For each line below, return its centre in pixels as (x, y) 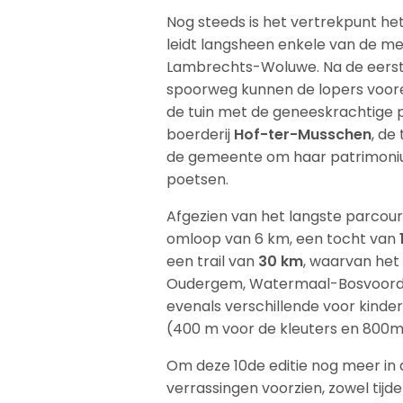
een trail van (213, 261)
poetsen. (197, 179)
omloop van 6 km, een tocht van (283, 238)
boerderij (201, 134)
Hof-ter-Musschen (303, 134)
